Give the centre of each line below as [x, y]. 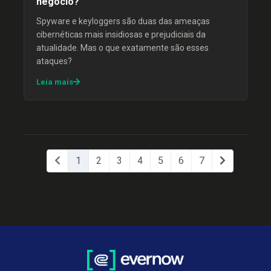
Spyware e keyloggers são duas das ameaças [123, 21]
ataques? [54, 61]
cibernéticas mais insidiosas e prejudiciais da [121, 34]
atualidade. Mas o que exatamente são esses [122, 48]
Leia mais [55, 82]
